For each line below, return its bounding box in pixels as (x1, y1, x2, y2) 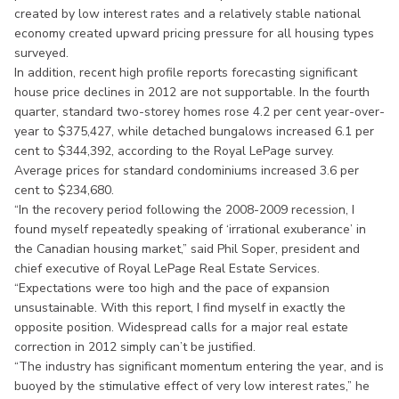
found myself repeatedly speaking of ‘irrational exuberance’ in (14, 220, 366, 238)
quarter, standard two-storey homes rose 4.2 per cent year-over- (14, 102, 385, 120)
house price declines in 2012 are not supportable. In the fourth (14, 83, 370, 101)
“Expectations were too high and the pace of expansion (14, 279, 330, 297)
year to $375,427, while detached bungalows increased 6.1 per (14, 122, 374, 140)
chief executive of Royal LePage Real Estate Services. (14, 259, 320, 277)
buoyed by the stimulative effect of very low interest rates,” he (14, 377, 370, 395)
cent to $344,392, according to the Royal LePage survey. (14, 142, 334, 159)
